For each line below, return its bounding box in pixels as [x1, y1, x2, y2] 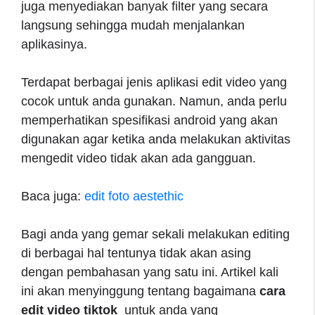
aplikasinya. [21, 37, 91, 51]
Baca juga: [21, 188, 84, 203]
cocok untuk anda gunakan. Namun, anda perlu [21, 94, 287, 108]
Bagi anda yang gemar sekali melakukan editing [21, 226, 290, 241]
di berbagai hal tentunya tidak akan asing [21, 245, 251, 260]
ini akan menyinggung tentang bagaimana [21, 283, 259, 298]
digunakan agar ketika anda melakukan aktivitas [21, 131, 290, 146]
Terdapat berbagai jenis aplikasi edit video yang [21, 75, 287, 89]
